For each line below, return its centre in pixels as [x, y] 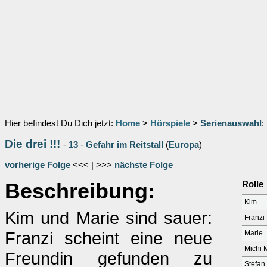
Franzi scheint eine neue [108, 238]
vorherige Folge [38, 165]
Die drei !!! [32, 144]
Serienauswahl [231, 123]
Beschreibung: [80, 191]
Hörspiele [170, 123]
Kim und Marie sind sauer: [108, 218]
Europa [184, 145]
